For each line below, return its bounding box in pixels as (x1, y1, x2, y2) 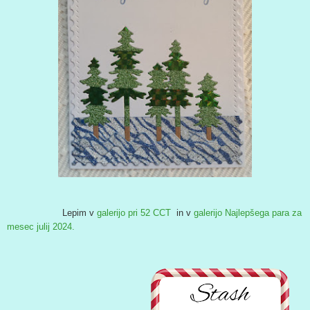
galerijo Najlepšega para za (194, 207, 302, 218)
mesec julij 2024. (7, 221, 75, 232)
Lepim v (7, 207, 97, 218)
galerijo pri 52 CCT (97, 207, 171, 218)
